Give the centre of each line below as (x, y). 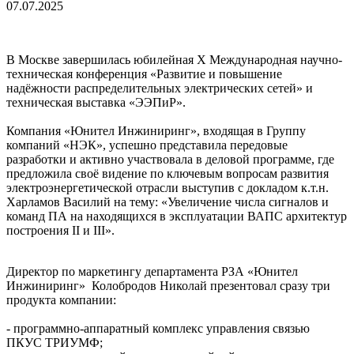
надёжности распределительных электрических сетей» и (160, 88)
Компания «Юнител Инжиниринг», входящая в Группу (156, 131)
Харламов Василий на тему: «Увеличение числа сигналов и (168, 202)
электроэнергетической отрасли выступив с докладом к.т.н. (168, 188)
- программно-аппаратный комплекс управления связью (158, 329)
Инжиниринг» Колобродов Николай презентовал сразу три (168, 286)
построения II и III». (60, 231)
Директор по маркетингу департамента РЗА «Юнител (152, 272)
